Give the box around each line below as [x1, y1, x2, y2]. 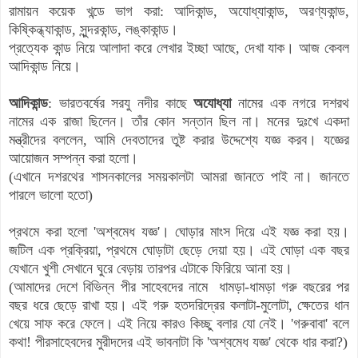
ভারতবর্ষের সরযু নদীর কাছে [58, 94, 194, 111]
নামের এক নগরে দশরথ [231, 94, 350, 111]
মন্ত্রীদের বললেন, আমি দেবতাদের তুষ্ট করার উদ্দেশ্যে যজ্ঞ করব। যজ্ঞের [9, 131, 349, 148]
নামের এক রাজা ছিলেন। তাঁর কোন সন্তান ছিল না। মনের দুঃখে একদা [9, 113, 349, 129]
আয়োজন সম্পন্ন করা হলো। [9, 149, 138, 166]
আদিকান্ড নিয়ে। [9, 58, 81, 74]
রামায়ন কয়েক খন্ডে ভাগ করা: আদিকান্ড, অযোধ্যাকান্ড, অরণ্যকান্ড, [9, 2, 349, 19]
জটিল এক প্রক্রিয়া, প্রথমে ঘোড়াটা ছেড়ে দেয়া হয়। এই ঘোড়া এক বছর [9, 241, 349, 258]
